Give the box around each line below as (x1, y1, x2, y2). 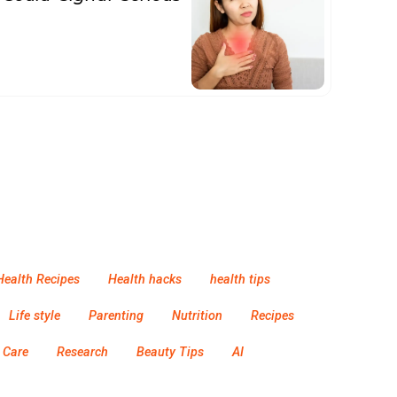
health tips (210, 272, 270, 287)
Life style (9, 308, 60, 323)
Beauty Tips (136, 345, 204, 360)
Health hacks (108, 272, 182, 287)
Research (57, 345, 108, 360)
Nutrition (172, 308, 222, 323)
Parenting (89, 308, 144, 323)
